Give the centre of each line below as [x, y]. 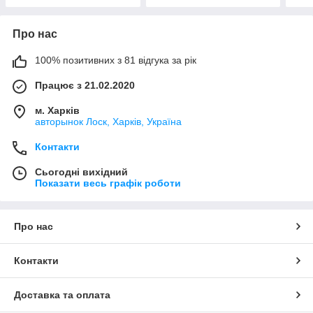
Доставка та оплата [62, 294]
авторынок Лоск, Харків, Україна [108, 121]
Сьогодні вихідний [81, 172]
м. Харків [57, 110]
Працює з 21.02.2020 [85, 85]
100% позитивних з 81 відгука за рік [116, 60]
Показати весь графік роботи [108, 183]
